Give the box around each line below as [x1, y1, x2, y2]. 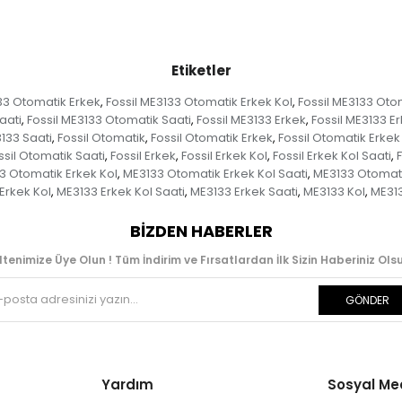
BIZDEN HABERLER [129, 219, 273, 242]
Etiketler [170, 60, 232, 80]
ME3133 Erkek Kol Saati [56, 182, 185, 200]
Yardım [101, 374, 153, 394]
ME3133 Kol [302, 182, 365, 200]
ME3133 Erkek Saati [189, 182, 298, 200]
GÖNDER [345, 292, 389, 308]
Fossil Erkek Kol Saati [272, 146, 391, 164]
